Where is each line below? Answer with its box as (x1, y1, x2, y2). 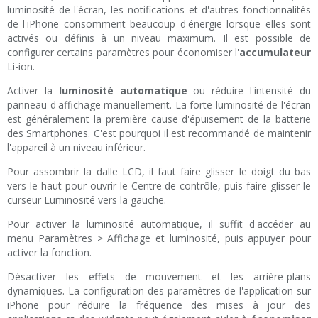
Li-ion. (7, 60, 35, 74)
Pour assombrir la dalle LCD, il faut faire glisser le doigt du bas (7, 165, 311, 179)
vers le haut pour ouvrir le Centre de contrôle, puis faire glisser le (7, 179, 311, 193)
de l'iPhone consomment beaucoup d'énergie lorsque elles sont (7, 17, 311, 31)
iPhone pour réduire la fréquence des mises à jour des (7, 298, 311, 312)
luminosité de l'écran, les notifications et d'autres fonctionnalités (7, 3, 311, 17)
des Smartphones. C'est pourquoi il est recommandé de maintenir (7, 126, 311, 141)
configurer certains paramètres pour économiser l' (7, 45, 239, 60)
